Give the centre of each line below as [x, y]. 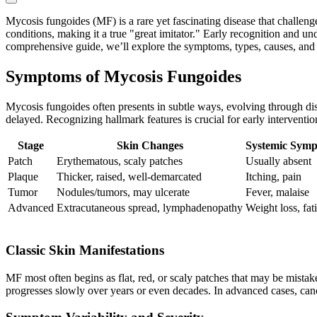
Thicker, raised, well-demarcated [129, 177]
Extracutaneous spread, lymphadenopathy [150, 208]
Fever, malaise [277, 192]
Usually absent [278, 161]
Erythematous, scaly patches [120, 161]
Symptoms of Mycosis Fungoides [123, 77]
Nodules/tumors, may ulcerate [123, 192]
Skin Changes [150, 146]
